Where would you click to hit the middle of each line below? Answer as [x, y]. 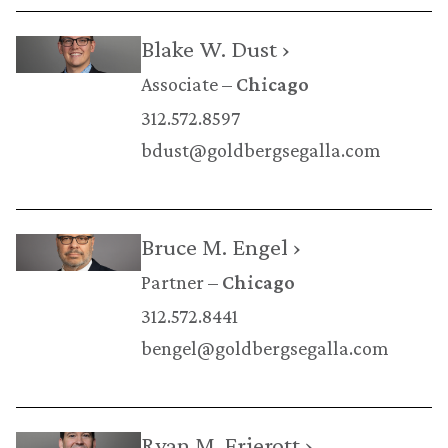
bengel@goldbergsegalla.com [264, 347]
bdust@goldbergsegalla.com [260, 149]
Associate [179, 83]
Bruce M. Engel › [220, 246]
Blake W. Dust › [215, 48]
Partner [172, 281]
